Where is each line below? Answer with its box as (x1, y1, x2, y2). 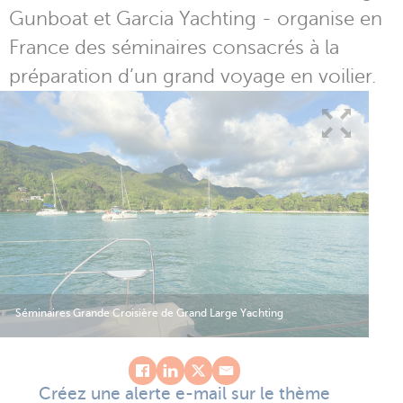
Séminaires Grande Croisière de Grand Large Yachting (15, 306, 283, 319)
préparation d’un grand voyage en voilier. (9, 65, 376, 87)
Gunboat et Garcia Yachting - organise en (9, 7, 382, 30)
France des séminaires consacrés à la (9, 36, 339, 58)
